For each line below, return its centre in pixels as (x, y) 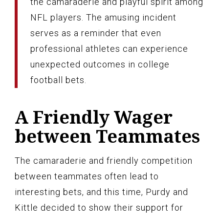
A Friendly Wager (94, 117)
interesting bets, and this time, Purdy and (101, 192)
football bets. (58, 80)
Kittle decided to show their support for (99, 207)
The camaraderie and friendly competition (104, 160)
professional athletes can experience (109, 48)
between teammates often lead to (87, 176)
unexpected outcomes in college (100, 64)
